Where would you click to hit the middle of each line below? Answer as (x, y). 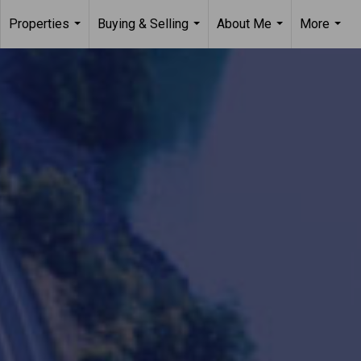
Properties (39, 24)
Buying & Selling (143, 24)
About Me (244, 24)
